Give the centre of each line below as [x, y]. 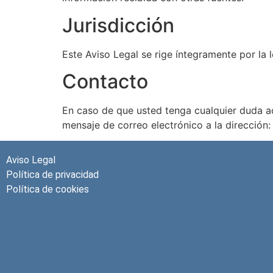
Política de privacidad [52, 175]
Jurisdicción [118, 25]
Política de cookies [48, 190]
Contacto [105, 81]
